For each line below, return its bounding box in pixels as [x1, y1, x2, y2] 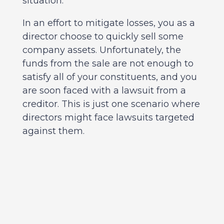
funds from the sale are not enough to [22, 58, 193, 69]
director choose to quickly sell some [22, 31, 183, 42]
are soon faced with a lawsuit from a [22, 85, 186, 96]
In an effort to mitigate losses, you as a [22, 17, 195, 29]
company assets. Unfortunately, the [22, 44, 181, 56]
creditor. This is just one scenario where [22, 98, 200, 110]
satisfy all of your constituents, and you [22, 71, 197, 83]
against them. [22, 125, 84, 137]
